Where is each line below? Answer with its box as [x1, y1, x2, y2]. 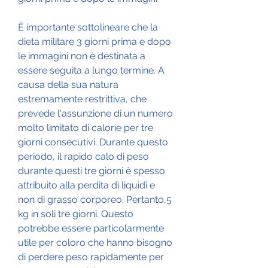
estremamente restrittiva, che [18, 93, 147, 105]
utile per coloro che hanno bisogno [18, 236, 172, 248]
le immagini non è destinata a [18, 50, 145, 62]
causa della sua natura [18, 78, 118, 90]
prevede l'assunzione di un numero [18, 107, 173, 119]
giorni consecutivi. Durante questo [18, 136, 168, 148]
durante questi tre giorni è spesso [18, 165, 165, 176]
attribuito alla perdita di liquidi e [18, 179, 155, 191]
